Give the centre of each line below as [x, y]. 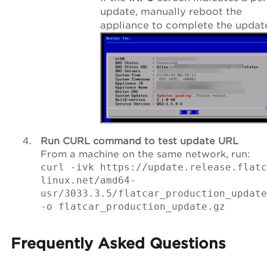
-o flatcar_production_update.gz [133, 207]
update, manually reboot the [171, 11]
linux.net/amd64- [88, 180]
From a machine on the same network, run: [145, 154]
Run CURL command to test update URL [139, 141]
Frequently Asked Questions [118, 243]
